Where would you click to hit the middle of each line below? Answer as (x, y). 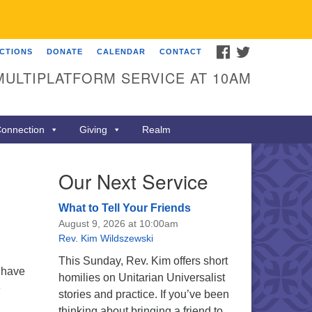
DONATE (65, 52)
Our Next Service (133, 181)
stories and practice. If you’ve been (143, 294)
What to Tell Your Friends (124, 208)
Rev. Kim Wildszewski (106, 238)
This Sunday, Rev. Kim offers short (143, 261)
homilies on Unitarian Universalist (141, 278)
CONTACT (181, 52)
